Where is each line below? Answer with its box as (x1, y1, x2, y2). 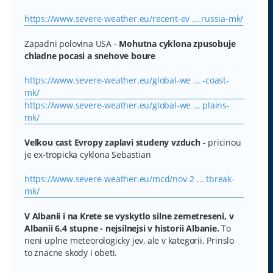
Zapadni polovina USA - (24, 37, 119, 49)
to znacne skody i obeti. (24, 246, 118, 258)
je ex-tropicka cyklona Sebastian (24, 148, 151, 160)
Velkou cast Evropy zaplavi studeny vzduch (24, 136, 200, 148)
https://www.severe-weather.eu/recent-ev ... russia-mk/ (24, 12, 244, 24)
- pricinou (200, 136, 241, 148)
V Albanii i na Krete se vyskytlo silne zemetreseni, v (24, 210, 234, 222)
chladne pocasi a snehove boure (24, 49, 156, 62)
